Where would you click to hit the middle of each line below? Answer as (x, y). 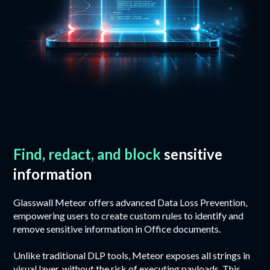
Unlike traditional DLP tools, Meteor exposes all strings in (132, 255)
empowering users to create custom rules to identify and (129, 215)
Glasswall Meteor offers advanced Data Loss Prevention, (130, 202)
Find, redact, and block (87, 154)
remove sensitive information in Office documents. (117, 228)
